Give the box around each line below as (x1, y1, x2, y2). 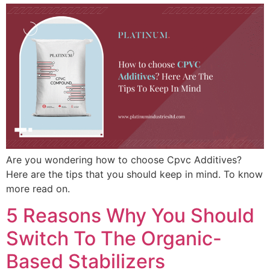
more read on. (6, 182, 70, 195)
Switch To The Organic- (6, 227, 222, 251)
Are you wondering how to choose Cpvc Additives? (6, 153, 242, 166)
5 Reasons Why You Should (6, 204, 254, 228)
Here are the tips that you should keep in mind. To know (6, 168, 263, 180)
